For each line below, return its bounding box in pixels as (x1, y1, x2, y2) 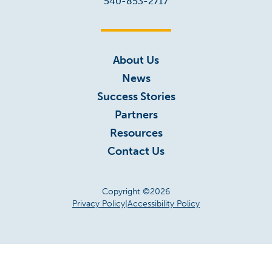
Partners (114, 108, 158, 122)
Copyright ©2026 (102, 186, 170, 197)
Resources (109, 126, 163, 140)
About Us (113, 53, 159, 67)
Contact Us (107, 144, 165, 158)
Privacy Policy (72, 199, 125, 209)
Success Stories (97, 90, 175, 104)
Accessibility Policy (127, 199, 200, 209)
